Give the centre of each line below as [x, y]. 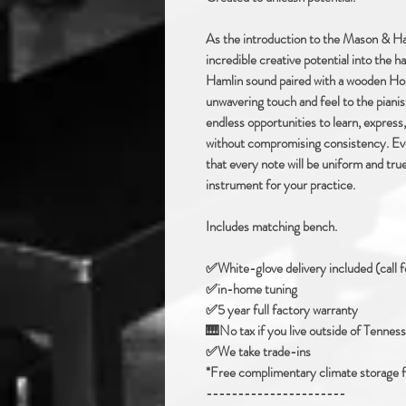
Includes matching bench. [271, 227]
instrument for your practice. [280, 185]
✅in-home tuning [251, 290]
